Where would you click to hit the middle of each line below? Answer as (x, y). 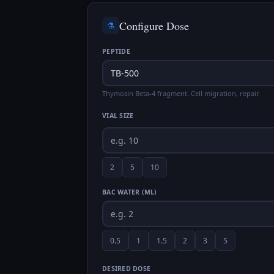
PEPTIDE (116, 51)
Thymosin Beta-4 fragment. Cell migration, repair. (181, 93)
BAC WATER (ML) (130, 192)
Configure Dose (154, 26)
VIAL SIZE (118, 116)
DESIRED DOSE (127, 268)
